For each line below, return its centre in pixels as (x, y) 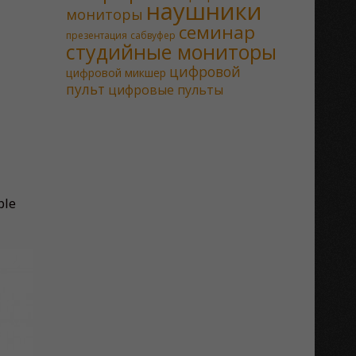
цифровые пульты (165, 90)
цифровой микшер (116, 73)
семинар (217, 32)
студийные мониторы (171, 52)
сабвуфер (153, 35)
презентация (96, 35)
